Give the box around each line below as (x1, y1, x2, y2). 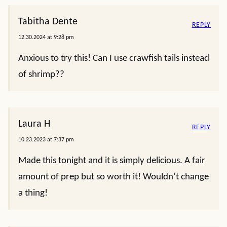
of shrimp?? (18, 70, 64, 80)
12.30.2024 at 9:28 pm (18, 34, 74, 41)
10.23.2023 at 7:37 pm (18, 137, 74, 143)
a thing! (18, 188, 48, 198)
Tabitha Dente (18, 17, 78, 27)
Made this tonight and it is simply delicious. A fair (18, 156, 205, 166)
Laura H (18, 119, 50, 129)
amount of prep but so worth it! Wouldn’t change (18, 172, 209, 182)
